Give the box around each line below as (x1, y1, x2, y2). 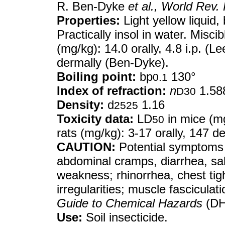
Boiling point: (57, 70, 136, 83)
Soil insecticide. (82, 210, 168, 224)
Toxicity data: (57, 112, 134, 126)
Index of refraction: (57, 84, 166, 97)
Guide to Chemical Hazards (57, 196, 202, 210)
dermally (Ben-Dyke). (57, 56, 169, 69)
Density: (57, 98, 104, 111)
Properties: (57, 14, 120, 27)
